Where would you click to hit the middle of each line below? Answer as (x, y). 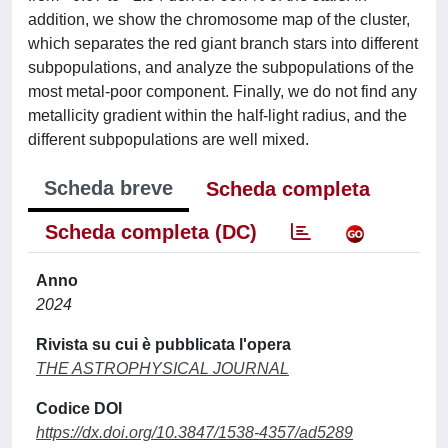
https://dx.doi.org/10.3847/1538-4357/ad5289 (194, 432)
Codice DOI (79, 408)
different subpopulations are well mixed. (168, 139)
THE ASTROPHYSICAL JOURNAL (162, 368)
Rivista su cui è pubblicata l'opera (163, 344)
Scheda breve (108, 188)
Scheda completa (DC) (151, 232)
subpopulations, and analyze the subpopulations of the (221, 67)
